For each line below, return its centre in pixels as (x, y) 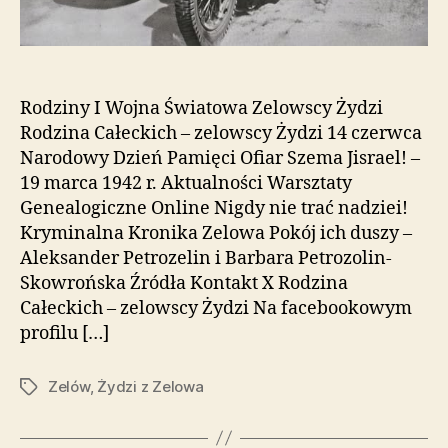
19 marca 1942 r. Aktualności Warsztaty (186, 183)
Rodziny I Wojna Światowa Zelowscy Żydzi (201, 108)
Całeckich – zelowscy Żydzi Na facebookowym (216, 308)
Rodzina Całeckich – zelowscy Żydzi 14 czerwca (221, 133)
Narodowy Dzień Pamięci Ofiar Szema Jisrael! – (220, 158)
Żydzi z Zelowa (150, 386)
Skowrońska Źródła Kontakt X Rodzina (184, 283)
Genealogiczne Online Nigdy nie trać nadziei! (214, 208)
